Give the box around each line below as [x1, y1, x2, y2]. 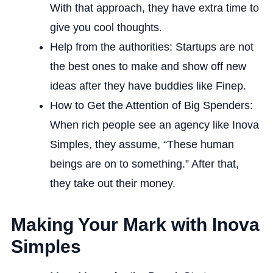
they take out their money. [49, 177, 175, 190]
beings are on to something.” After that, [49, 157, 239, 170]
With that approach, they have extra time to [49, 1, 259, 14]
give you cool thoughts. [49, 21, 162, 34]
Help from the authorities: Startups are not [49, 40, 253, 53]
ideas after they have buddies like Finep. [49, 79, 246, 92]
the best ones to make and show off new [49, 60, 246, 73]
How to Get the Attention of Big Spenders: [49, 99, 253, 112]
